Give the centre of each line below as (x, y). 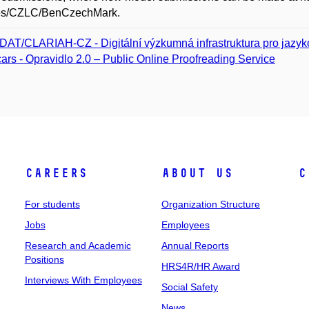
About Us (197, 173)
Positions (44, 259)
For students (52, 204)
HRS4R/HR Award (200, 266)
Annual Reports (195, 246)
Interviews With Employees (83, 280)
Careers (56, 173)
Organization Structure (210, 204)
